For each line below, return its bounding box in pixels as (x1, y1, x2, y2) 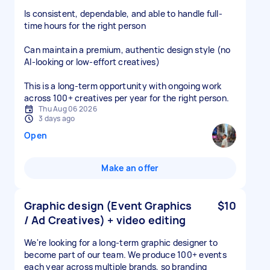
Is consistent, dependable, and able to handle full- (24, 8, 222, 19)
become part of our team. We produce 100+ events (24, 249, 227, 260)
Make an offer (101, 162, 159, 174)
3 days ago (39, 113, 75, 124)
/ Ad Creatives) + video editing (24, 213, 186, 227)
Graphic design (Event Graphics (24, 198, 192, 213)
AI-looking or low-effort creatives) (24, 56, 160, 67)
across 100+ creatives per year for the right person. (24, 92, 229, 104)
